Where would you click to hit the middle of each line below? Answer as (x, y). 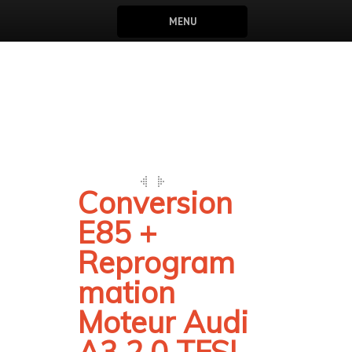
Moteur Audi (163, 322)
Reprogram (156, 262)
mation (126, 292)
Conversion (155, 203)
